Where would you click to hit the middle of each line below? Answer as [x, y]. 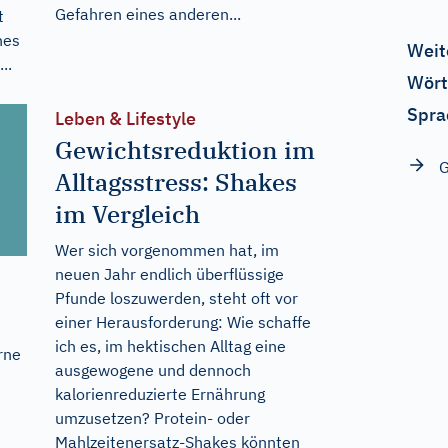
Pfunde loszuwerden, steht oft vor [176, 297]
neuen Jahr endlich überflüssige [169, 273]
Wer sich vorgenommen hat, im [166, 249]
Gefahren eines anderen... [147, 13]
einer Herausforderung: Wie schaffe [182, 321]
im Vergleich [127, 213]
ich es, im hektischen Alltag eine [170, 345]
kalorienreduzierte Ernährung [159, 393]
